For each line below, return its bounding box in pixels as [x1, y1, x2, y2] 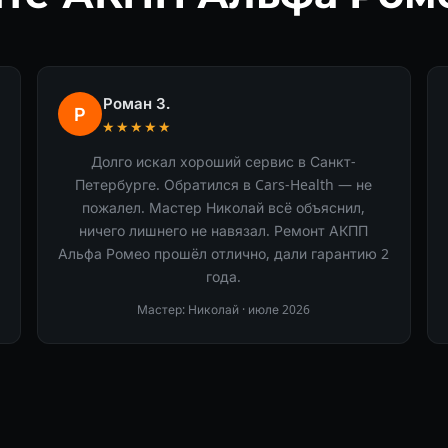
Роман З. [103, 92, 171, 113]
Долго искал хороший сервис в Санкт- [91, 151, 357, 171]
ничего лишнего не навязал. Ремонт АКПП [79, 220, 369, 240]
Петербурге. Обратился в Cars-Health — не [75, 174, 373, 194]
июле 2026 [248, 300, 311, 318]
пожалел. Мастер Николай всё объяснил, [82, 197, 366, 217]
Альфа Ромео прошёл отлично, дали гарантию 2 [58, 243, 390, 263]
